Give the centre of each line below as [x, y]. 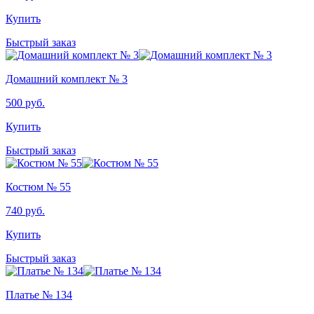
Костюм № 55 [38, 186]
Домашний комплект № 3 [67, 78]
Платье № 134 [39, 294]
